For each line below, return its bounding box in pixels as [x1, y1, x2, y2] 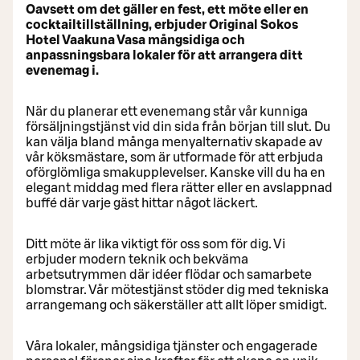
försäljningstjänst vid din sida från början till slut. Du [26, 120, 330, 133]
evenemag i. [26, 63, 99, 77]
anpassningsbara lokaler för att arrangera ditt [26, 48, 303, 62]
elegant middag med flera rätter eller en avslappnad [26, 181, 333, 194]
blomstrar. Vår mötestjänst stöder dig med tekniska [26, 283, 329, 297]
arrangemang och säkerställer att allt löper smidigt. [26, 298, 327, 312]
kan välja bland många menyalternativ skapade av [26, 135, 322, 149]
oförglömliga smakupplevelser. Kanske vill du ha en [26, 166, 325, 179]
